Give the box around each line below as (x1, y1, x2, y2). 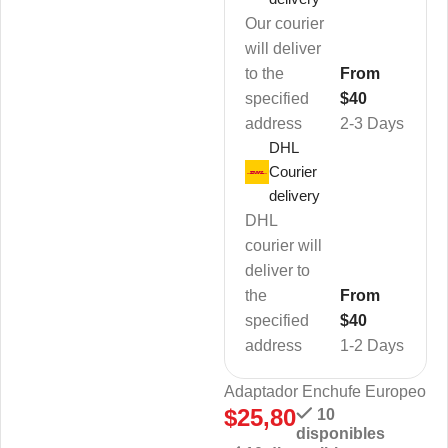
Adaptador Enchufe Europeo (224, 382, 426, 400)
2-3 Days (339, 114, 404, 132)
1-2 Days (339, 336, 404, 354)
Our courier (245, 14, 324, 32)
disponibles (295, 424, 385, 442)
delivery (269, 186, 320, 204)
